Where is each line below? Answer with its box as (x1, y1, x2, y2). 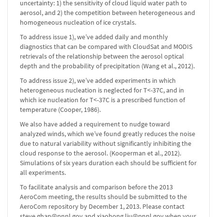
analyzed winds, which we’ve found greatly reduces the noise (20, 129, 195, 138)
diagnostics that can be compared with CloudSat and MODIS (20, 42, 192, 51)
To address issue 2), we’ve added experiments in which (20, 76, 176, 85)
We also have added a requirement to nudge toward (20, 120, 170, 128)
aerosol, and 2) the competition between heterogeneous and (20, 8, 195, 17)
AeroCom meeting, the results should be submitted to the (20, 192, 187, 201)
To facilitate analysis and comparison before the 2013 (20, 183, 173, 191)
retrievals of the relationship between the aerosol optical (20, 52, 184, 61)
